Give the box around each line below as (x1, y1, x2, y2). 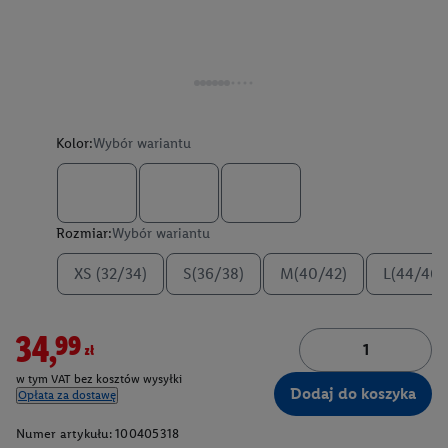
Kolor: (56, 135, 93, 152)
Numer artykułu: (16, 426, 112, 441)
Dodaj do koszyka (290, 384, 416, 403)
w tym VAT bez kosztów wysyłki (16, 372, 182, 387)
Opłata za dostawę (18, 388, 116, 403)
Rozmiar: (56, 225, 112, 242)
